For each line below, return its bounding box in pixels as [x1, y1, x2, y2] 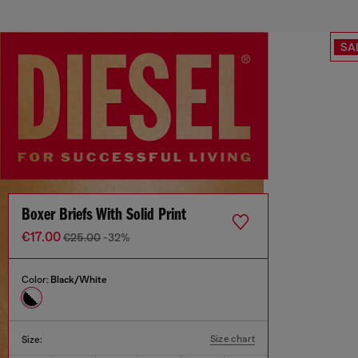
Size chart [210, 333, 255, 345]
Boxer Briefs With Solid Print [22, 206, 186, 225]
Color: [22, 274, 50, 286]
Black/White [50, 274, 107, 286]
